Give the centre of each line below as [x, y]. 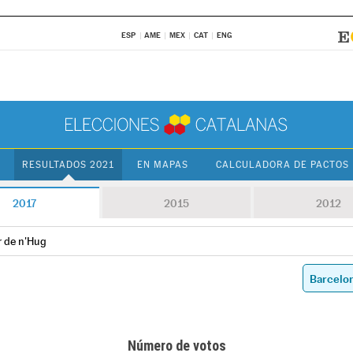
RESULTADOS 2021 [69, 165]
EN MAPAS [163, 165]
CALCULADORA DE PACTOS [282, 165]
